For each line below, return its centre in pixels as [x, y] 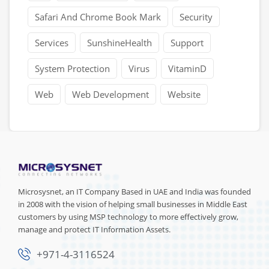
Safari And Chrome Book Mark [98, 17]
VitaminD [187, 68]
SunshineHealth [119, 42]
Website [184, 94]
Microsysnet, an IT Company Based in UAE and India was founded [134, 192]
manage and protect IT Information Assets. [94, 230]
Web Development [110, 94]
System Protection [72, 68]
